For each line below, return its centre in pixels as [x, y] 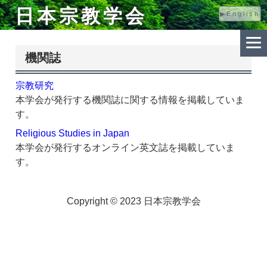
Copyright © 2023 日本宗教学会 [133, 201]
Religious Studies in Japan [72, 133]
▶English [240, 14]
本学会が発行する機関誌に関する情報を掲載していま [130, 100]
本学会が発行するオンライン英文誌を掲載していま [125, 148]
